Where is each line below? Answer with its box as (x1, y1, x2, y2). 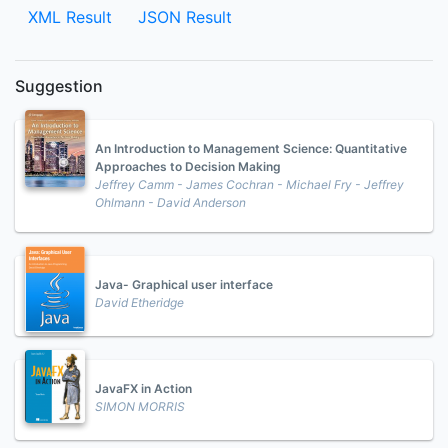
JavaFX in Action (95, 381, 192, 396)
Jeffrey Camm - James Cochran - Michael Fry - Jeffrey (95, 177, 404, 192)
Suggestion (15, 76, 103, 96)
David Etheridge (95, 295, 184, 310)
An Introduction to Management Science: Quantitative (95, 141, 407, 156)
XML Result (28, 7, 112, 27)
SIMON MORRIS (95, 399, 185, 414)
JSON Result (138, 7, 232, 27)
